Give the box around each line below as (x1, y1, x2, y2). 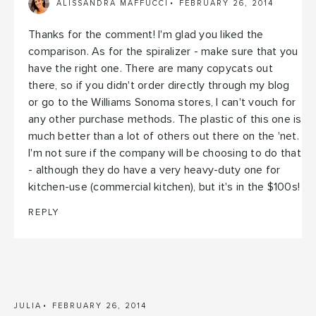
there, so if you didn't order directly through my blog (28, 79, 290, 91)
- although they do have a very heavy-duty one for (28, 164, 281, 176)
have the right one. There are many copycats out (28, 62, 273, 74)
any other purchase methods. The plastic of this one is (28, 113, 302, 125)
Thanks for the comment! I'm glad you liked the (28, 28, 264, 40)
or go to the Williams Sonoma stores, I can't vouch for (28, 96, 296, 108)
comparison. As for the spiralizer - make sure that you (28, 45, 298, 57)
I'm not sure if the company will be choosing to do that (28, 147, 301, 159)
